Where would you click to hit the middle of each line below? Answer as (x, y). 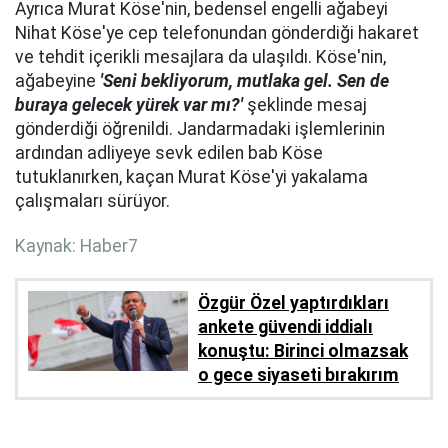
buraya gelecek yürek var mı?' (129, 104)
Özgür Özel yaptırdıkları (293, 303)
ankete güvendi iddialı (285, 327)
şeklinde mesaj (305, 104)
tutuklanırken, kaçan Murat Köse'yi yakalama (191, 176)
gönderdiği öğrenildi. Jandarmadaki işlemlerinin (200, 128)
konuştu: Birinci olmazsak (303, 351)
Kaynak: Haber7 (76, 245)
